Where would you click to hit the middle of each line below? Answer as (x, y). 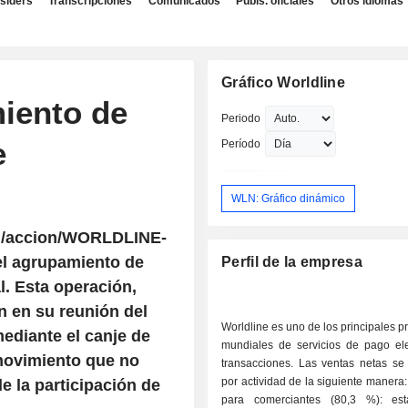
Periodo (241, 118)
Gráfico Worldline (284, 82)
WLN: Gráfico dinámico (289, 198)
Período (241, 144)
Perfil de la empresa (292, 262)
